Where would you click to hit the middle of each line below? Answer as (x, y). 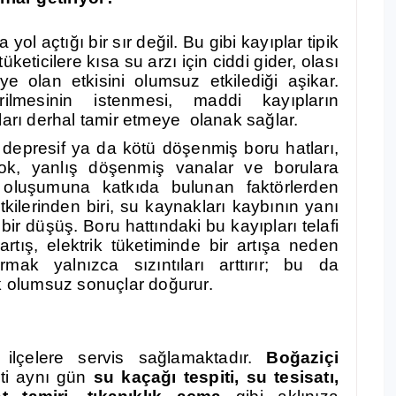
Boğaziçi (302, 358)
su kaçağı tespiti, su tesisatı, (213, 377)
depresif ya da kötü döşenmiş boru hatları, (171, 148)
